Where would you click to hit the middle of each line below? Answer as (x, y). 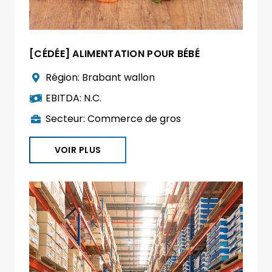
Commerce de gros (134, 119)
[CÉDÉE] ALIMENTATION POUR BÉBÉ (114, 54)
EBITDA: (65, 98)
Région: (64, 78)
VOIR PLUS (78, 150)
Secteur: (67, 119)
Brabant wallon (119, 78)
